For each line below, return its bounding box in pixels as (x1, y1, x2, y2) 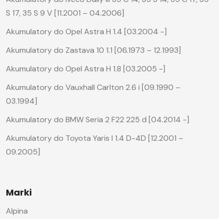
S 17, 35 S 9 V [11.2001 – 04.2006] (6, 8, 124, 19)
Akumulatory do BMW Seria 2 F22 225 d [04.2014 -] (6, 114, 189, 125)
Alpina (6, 206, 28, 217)
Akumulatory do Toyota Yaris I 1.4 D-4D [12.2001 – (6, 133, 183, 144)
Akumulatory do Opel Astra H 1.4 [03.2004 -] (6, 26, 167, 37)
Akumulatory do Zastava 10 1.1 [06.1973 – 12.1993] (6, 45, 181, 56)
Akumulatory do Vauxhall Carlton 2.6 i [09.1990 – (6, 82, 180, 93)
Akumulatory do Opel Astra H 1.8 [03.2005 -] (6, 64, 165, 74)
